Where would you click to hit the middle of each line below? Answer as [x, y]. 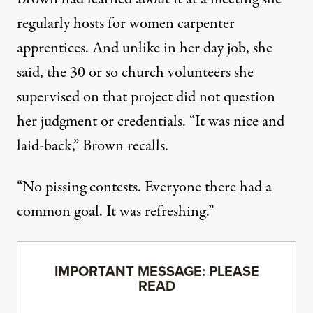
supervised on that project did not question [146, 97]
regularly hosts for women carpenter [126, 23]
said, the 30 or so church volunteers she [135, 72]
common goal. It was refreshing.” [115, 211]
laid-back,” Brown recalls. [93, 146]
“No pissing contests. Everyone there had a [144, 187]
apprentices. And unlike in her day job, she [145, 48]
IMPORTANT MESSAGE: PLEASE [156, 271]
